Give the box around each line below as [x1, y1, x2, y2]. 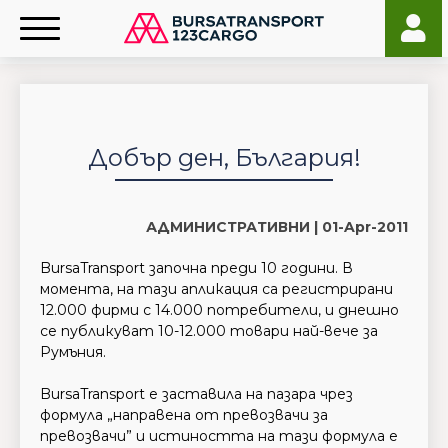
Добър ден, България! [87, 143, 361, 172]
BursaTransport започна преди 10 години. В [40, 259, 353, 277]
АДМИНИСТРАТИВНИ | [146, 218, 322, 236]
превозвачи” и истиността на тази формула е [40, 427, 398, 445]
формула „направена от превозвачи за [40, 406, 328, 424]
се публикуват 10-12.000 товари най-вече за [40, 322, 378, 340]
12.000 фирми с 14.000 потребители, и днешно [40, 301, 399, 319]
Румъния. [40, 343, 106, 361]
